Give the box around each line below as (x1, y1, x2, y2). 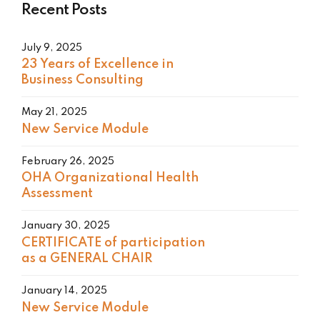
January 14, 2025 (21, 285, 107, 296)
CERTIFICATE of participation (21, 236, 205, 249)
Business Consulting (21, 74, 144, 87)
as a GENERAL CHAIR (21, 251, 152, 265)
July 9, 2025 (21, 42, 82, 53)
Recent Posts (21, 2, 106, 19)
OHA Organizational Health (21, 171, 199, 185)
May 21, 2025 (21, 107, 87, 118)
